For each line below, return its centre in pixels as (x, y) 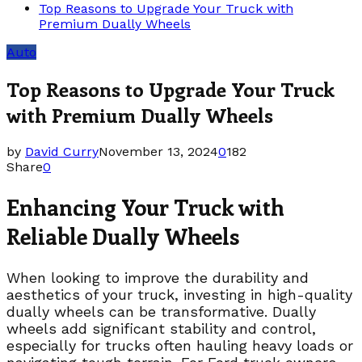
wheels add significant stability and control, (161, 328)
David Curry (62, 151)
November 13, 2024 (158, 151)
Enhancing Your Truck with (145, 207)
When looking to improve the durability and (158, 277)
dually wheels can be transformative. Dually (161, 311)
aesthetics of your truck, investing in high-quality (179, 294)
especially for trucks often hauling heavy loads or (180, 345)
